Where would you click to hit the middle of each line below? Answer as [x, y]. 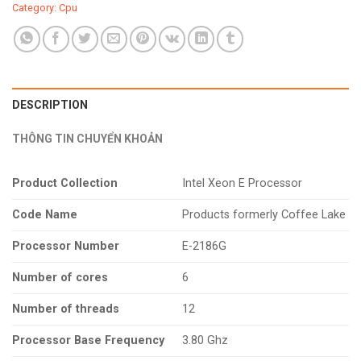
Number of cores [60, 277]
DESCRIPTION [50, 104]
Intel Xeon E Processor [242, 183]
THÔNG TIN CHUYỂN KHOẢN [87, 138]
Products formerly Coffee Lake [264, 214]
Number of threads [66, 309]
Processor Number [66, 246]
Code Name [45, 214]
